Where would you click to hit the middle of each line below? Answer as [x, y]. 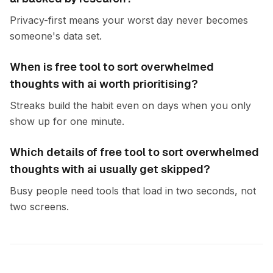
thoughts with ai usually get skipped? [110, 169]
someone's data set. [56, 36]
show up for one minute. [67, 121]
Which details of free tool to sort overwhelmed [134, 152]
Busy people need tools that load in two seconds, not [133, 191]
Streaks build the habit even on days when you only [130, 105]
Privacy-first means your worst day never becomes [129, 20]
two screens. [39, 207]
